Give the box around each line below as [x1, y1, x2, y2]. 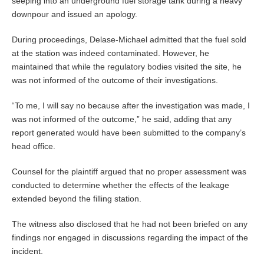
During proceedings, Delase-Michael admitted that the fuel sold [12, 35, 246, 45]
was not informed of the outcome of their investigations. [12, 75, 218, 85]
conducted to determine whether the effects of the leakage [12, 180, 229, 190]
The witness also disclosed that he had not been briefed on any [12, 219, 247, 229]
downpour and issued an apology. [12, 9, 137, 19]
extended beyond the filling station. [12, 194, 141, 204]
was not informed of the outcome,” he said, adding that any [12, 114, 232, 124]
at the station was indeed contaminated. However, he [12, 48, 209, 58]
